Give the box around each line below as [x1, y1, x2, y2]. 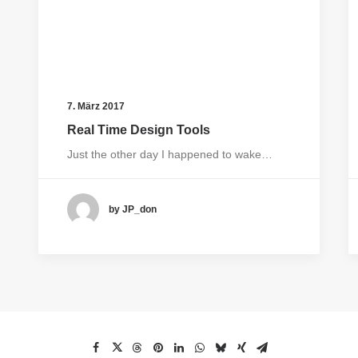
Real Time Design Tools [67, 123, 210, 137]
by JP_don [109, 203, 157, 215]
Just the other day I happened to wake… [67, 148, 272, 161]
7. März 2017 [67, 101, 125, 112]
